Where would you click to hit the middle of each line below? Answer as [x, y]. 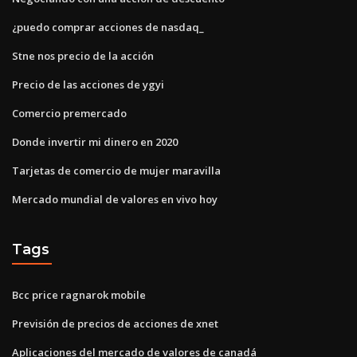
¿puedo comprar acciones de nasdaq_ [108, 27]
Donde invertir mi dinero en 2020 [95, 141]
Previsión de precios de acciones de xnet [115, 323]
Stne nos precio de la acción [83, 55]
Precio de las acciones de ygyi [88, 84]
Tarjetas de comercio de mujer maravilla [116, 170]
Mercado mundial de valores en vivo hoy [115, 199]
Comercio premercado [69, 113]
